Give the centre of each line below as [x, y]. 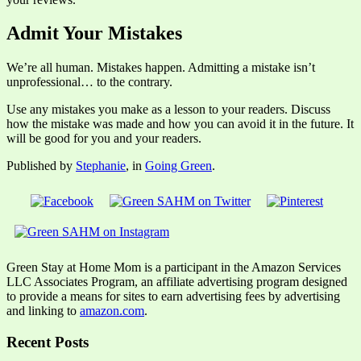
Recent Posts [48, 342]
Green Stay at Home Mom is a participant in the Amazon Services [174, 268]
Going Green [178, 166]
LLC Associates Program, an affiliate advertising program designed [177, 282]
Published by [41, 166]
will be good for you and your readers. [104, 139]
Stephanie [101, 166]
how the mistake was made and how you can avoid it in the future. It [180, 124]
